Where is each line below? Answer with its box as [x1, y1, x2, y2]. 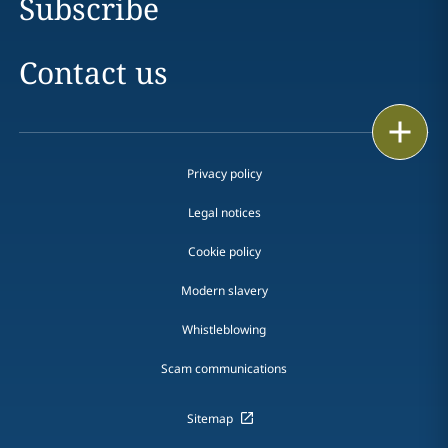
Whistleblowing [182, 320, 266, 338]
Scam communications [161, 359, 287, 377]
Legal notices [187, 203, 261, 221]
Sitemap [186, 409, 233, 427]
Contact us [18, 51, 168, 93]
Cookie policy [187, 242, 261, 260]
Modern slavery [180, 281, 268, 299]
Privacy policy [186, 164, 262, 182]
